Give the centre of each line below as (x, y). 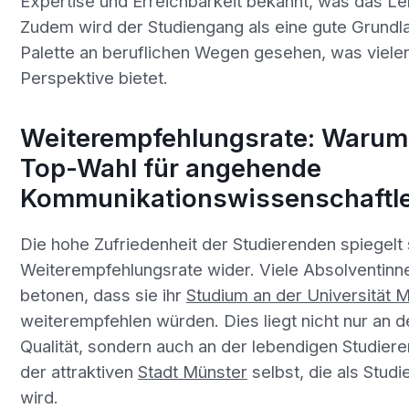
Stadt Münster (192, 371)
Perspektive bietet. (94, 77)
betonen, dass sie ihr (103, 294)
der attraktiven (79, 371)
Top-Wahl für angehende (170, 168)
